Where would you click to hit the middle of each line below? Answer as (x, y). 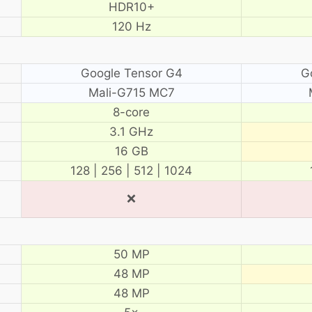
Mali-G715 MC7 (131, 92)
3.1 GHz (131, 131)
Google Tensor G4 (131, 73)
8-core (131, 112)
